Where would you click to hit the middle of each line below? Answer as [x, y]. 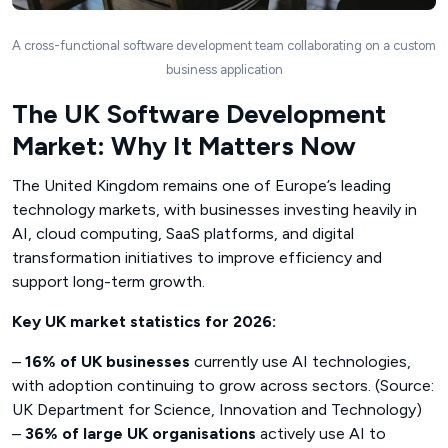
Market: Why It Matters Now [184, 145]
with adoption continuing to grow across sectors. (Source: [223, 385]
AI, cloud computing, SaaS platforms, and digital [183, 233]
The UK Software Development [199, 113]
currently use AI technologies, [300, 361]
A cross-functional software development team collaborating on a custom [224, 45]
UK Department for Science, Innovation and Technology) [217, 409]
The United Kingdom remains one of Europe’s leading [201, 185]
